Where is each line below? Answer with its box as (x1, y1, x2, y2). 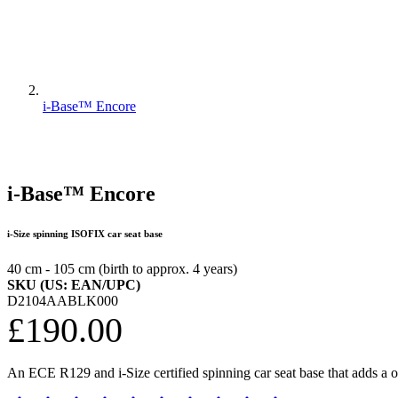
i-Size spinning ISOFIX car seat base (7, 228, 163, 240)
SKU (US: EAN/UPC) (7, 277, 140, 293)
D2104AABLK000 (7, 293, 118, 309)
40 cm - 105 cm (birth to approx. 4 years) (7, 261, 237, 277)
